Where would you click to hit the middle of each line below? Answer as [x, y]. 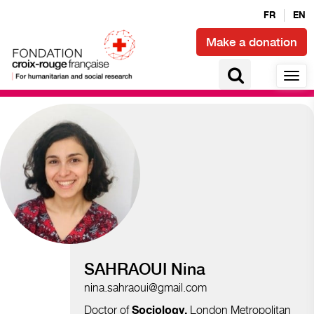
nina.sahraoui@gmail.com [145, 287]
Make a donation [252, 42]
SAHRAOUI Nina [145, 269]
